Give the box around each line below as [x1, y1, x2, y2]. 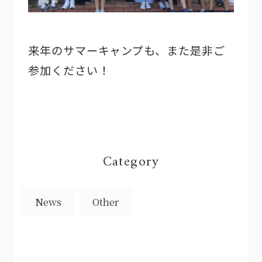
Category [102, 150, 160, 175]
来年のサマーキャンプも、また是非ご [27, 42, 226, 58]
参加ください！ [27, 61, 110, 78]
